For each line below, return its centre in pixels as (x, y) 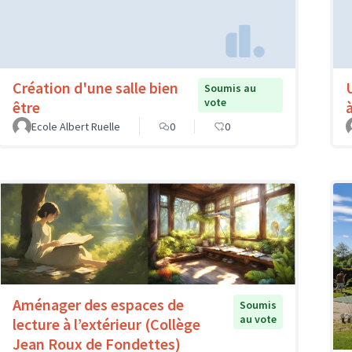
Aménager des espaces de (98, 304)
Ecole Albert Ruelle (76, 127)
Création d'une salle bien (95, 88)
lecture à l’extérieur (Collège (106, 324)
